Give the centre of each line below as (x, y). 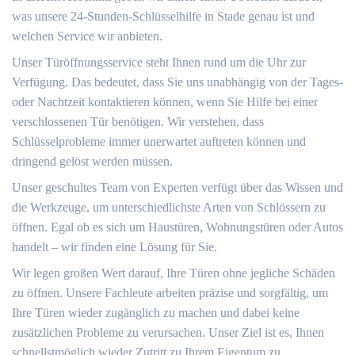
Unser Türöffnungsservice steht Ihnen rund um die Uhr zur (159, 62)
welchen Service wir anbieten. (87, 36)
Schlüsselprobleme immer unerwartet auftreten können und (159, 141)
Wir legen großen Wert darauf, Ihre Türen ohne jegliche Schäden (174, 273)
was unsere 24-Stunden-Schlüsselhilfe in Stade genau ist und (163, 16)
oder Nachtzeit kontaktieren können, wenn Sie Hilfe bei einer (165, 102)
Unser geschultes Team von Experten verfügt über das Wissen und (177, 187)
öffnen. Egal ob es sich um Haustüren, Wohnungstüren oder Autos (177, 227)
